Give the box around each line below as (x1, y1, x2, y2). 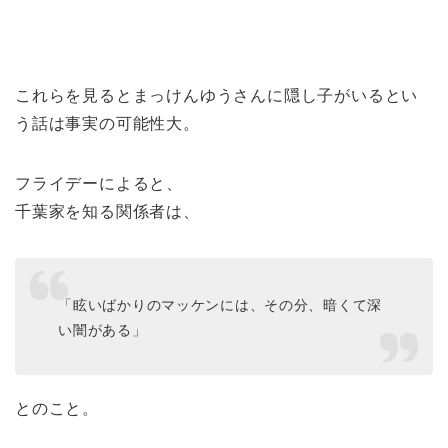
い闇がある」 (58, 321, 147, 338)
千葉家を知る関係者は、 (15, 203, 200, 221)
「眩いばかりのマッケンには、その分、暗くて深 (58, 296, 383, 313)
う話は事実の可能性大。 (15, 115, 200, 133)
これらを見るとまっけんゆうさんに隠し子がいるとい (15, 87, 419, 105)
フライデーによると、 (15, 175, 183, 193)
